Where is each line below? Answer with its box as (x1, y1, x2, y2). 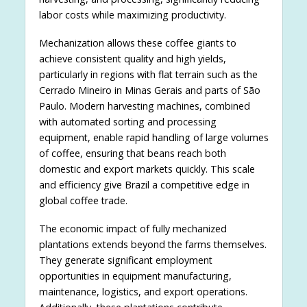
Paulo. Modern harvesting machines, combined (38, 99, 250, 112)
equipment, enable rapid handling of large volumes (38, 130, 269, 144)
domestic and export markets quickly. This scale (38, 162, 255, 175)
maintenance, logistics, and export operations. (38, 284, 247, 298)
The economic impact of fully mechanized (38, 221, 227, 235)
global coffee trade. (38, 193, 127, 207)
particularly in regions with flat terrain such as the (38, 67, 258, 81)
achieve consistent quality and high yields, (38, 51, 226, 65)
